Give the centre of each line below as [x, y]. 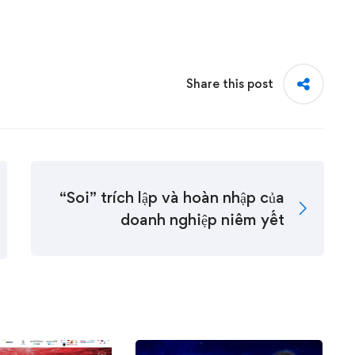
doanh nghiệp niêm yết [202, 219]
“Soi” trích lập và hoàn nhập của [172, 197]
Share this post [230, 84]
